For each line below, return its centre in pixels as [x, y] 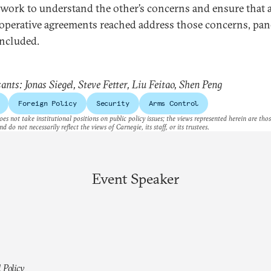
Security [113, 103]
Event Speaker [135, 178]
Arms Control [174, 103]
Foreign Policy [47, 103]
